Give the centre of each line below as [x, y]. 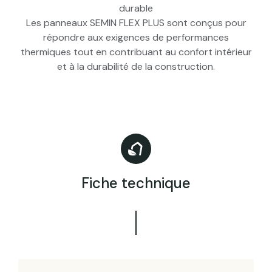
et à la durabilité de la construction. [136, 67]
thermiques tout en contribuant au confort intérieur [136, 52]
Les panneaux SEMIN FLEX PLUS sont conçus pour [136, 23]
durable [136, 8]
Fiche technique [136, 183]
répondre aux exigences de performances [136, 38]
